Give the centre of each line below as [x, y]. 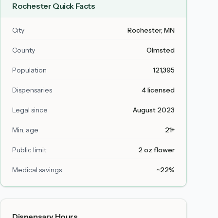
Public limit [29, 150]
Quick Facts [73, 6]
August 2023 [154, 110]
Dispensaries [32, 90]
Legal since [30, 110]
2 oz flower [156, 150]
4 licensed [158, 90]
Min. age [25, 130]
